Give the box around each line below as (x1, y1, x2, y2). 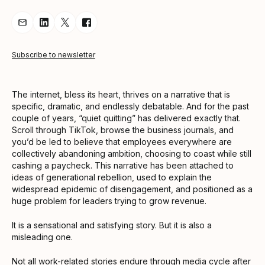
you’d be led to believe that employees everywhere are (12, 137, 232, 147)
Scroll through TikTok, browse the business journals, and (12, 125, 234, 135)
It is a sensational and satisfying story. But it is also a (12, 220, 212, 231)
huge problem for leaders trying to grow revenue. (12, 196, 206, 206)
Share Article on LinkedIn (43, 22, 158, 34)
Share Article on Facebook (85, 22, 208, 34)
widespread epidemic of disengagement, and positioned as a (12, 184, 253, 195)
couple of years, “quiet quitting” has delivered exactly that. (12, 113, 241, 124)
